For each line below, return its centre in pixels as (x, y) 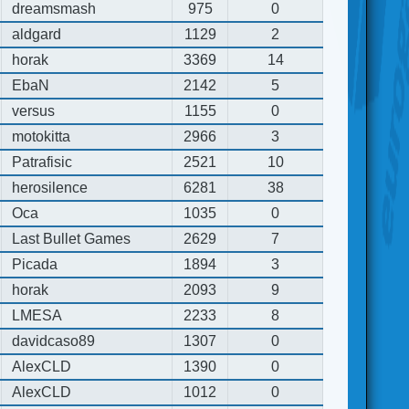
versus (34, 110)
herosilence (50, 187)
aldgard (37, 34)
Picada (35, 264)
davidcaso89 (54, 341)
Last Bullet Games (72, 238)
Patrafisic (42, 162)
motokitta (42, 136)
